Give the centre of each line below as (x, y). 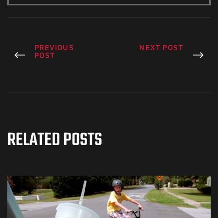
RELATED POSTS (55, 141)
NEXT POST (161, 48)
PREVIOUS (54, 48)
